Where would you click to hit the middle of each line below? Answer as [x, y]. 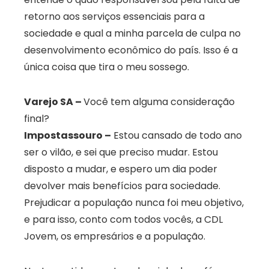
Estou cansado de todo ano [177, 136]
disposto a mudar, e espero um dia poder [121, 169]
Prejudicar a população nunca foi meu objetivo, [134, 203]
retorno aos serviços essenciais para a [114, 17]
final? [37, 119]
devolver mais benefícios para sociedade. [122, 186]
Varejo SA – [54, 102]
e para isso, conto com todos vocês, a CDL [123, 220]
